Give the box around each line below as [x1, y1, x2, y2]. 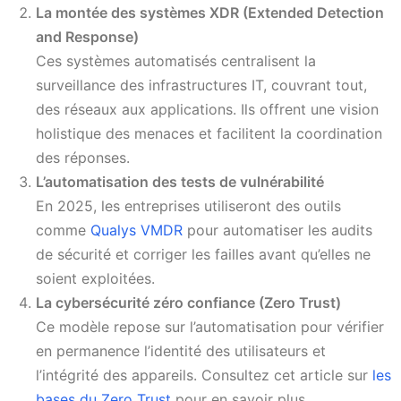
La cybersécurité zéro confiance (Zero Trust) [36, 294, 341, 312]
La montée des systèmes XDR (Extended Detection [36, 4, 384, 22]
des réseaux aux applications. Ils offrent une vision [36, 100, 379, 119]
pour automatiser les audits [187, 221, 372, 240]
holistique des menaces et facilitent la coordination [36, 124, 382, 143]
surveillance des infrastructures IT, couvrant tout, [36, 76, 367, 95]
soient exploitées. [36, 269, 155, 288]
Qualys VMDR [90, 221, 187, 240]
